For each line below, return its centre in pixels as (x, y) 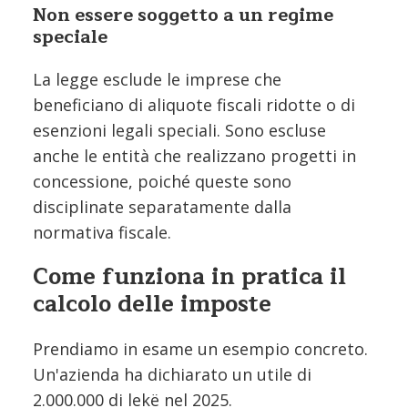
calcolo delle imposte (152, 304)
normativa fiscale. (102, 232)
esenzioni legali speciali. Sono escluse (179, 130)
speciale (70, 36)
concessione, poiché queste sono (162, 181)
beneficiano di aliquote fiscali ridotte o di (194, 104)
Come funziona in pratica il (189, 276)
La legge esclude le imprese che (157, 79)
